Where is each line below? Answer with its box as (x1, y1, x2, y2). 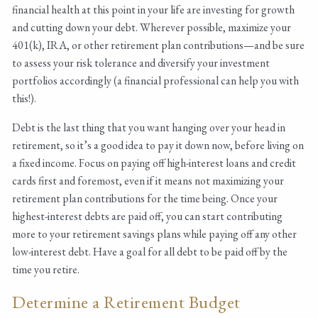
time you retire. (12, 262, 82, 278)
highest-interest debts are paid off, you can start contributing (12, 209, 283, 224)
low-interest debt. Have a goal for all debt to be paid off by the (12, 244, 288, 260)
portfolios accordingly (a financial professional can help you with (12, 73, 300, 89)
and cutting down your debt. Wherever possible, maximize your (12, 20, 292, 35)
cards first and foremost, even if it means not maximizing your (12, 173, 285, 189)
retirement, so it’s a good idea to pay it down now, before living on (12, 138, 305, 153)
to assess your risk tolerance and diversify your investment (12, 55, 270, 71)
